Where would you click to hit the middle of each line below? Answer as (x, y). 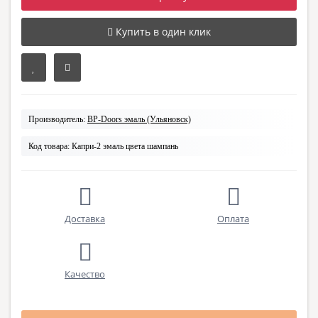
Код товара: (49, 146)
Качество (85, 274)
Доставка (85, 219)
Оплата (233, 219)
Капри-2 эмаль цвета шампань (125, 146)
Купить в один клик (163, 32)
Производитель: (57, 119)
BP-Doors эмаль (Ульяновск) (139, 119)
